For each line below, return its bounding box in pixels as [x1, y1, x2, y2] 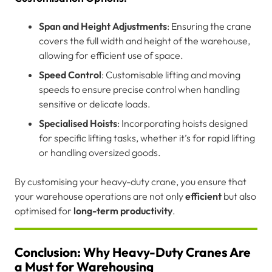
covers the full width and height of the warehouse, [39, 34, 250, 47]
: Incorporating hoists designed [117, 117, 248, 129]
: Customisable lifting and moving [101, 68, 240, 81]
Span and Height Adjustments [39, 19, 167, 32]
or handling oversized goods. [39, 146, 161, 158]
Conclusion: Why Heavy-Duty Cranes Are [15, 243, 251, 260]
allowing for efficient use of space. [39, 49, 183, 61]
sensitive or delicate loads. [39, 97, 151, 110]
